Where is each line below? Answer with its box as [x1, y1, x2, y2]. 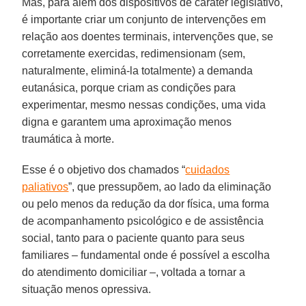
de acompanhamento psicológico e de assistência [22, 214, 264, 227]
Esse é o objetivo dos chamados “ [22, 163, 186, 176]
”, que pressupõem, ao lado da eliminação [68, 180, 272, 193]
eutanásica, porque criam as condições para [22, 81, 236, 94]
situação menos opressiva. [22, 283, 152, 295]
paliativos [22, 180, 69, 193]
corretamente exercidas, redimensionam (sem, [22, 47, 246, 59]
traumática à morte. [22, 133, 115, 145]
